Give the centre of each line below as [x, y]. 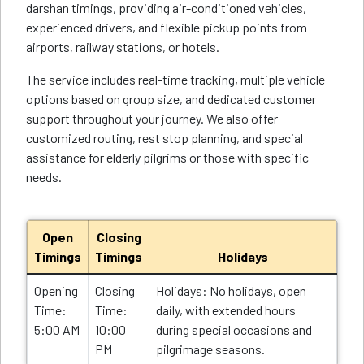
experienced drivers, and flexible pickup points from [167, 27]
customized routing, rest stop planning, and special [165, 138]
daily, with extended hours [226, 310]
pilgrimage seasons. [210, 349]
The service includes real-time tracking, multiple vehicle [175, 79]
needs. [44, 177]
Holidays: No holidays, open [231, 290]
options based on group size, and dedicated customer [171, 99]
